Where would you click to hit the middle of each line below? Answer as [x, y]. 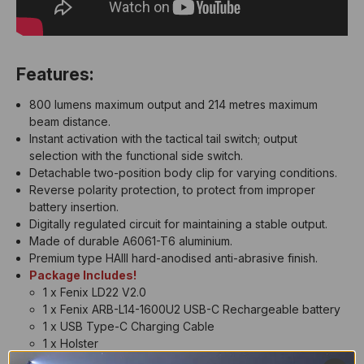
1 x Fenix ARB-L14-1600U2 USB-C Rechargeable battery [191, 310]
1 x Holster [70, 344]
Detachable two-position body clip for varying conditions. [184, 173]
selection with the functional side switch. [136, 156]
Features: [55, 75]
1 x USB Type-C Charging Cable [128, 327]
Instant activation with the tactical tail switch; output [164, 139]
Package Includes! [83, 275]
